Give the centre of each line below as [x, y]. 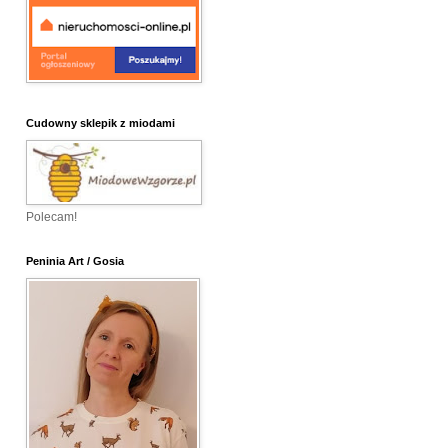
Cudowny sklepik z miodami [100, 123]
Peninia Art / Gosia [75, 261]
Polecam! [51, 217]
